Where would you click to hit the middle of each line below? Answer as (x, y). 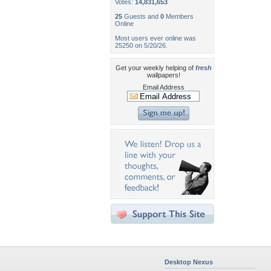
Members (179, 16)
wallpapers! (163, 75)
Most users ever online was (155, 38)
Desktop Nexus (189, 262)
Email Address (163, 87)
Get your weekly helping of (155, 68)
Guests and (141, 16)
